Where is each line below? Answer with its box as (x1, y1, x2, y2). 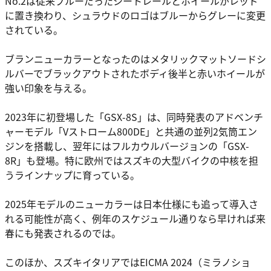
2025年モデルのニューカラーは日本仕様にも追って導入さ (5, 197, 258, 212)
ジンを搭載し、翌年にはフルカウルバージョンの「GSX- (5, 139, 249, 154)
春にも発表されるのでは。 (5, 226, 121, 241)
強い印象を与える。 (5, 80, 92, 96)
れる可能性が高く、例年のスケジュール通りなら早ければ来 (5, 211, 266, 226)
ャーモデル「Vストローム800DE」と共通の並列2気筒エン (5, 124, 257, 139)
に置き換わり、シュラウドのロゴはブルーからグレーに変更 (5, 8, 266, 23)
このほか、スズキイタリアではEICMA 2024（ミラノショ (5, 255, 250, 270)
